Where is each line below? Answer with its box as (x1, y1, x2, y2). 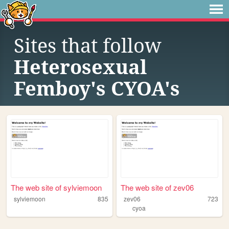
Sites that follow (14, 35, 162, 57)
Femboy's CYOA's (14, 78, 180, 100)
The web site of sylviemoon (11, 182, 102, 193)
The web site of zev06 (121, 182, 194, 193)
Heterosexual (14, 56, 147, 79)
